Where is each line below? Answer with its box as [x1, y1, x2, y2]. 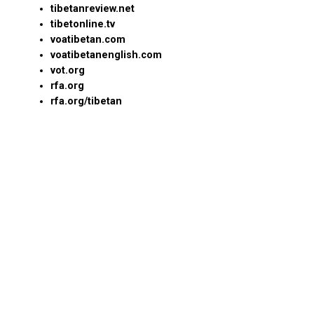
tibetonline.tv [50, 18, 115, 31]
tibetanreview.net [50, 3, 135, 15]
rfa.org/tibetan [50, 95, 122, 108]
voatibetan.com [50, 34, 125, 46]
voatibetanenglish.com [50, 49, 162, 62]
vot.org [50, 64, 85, 77]
